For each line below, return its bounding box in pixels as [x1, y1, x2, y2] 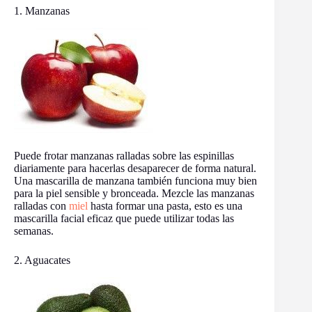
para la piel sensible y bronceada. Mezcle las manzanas [14, 187, 254, 200]
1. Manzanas [14, 5, 70, 17]
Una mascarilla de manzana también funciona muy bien [14, 175, 257, 187]
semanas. [14, 225, 54, 237]
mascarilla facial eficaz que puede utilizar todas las [14, 212, 234, 225]
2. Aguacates [14, 254, 70, 267]
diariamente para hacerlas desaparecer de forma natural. [14, 162, 256, 175]
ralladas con [14, 200, 69, 212]
